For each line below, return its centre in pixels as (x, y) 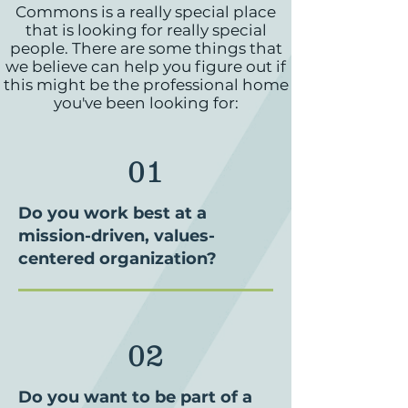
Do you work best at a (112, 213)
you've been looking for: (146, 103)
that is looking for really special (146, 30)
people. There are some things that (146, 48)
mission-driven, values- (117, 236)
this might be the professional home (146, 85)
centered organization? (117, 259)
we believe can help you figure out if (146, 66)
